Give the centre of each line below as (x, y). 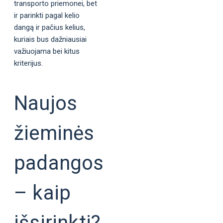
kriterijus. (28, 63)
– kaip (43, 193)
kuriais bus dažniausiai (50, 39)
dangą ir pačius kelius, (50, 27)
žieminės (54, 133)
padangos (59, 163)
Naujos (46, 103)
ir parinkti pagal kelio (47, 15)
